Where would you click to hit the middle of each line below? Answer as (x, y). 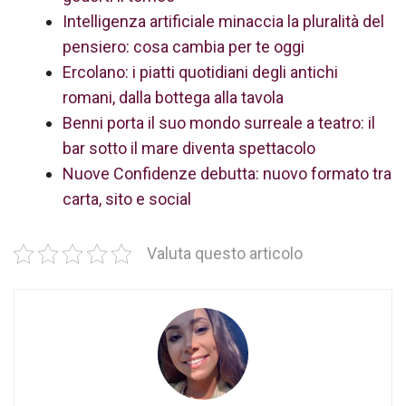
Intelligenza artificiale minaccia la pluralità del (223, 21)
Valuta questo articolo (225, 254)
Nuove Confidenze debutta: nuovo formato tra (227, 174)
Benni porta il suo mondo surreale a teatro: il (219, 123)
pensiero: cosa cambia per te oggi (184, 47)
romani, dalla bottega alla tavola (173, 97)
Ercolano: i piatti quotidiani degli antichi (200, 72)
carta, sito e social (127, 199)
